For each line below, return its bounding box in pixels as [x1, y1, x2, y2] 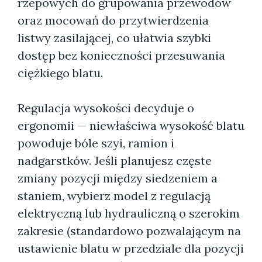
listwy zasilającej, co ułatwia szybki [18, 30, 211, 45]
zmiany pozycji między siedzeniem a [18, 171, 218, 185]
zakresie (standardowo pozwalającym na [18, 223, 241, 238]
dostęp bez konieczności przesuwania [18, 48, 225, 63]
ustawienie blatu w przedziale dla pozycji [18, 241, 244, 256]
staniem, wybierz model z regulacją [18, 188, 211, 203]
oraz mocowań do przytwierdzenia [18, 13, 209, 27]
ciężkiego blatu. [18, 65, 103, 80]
